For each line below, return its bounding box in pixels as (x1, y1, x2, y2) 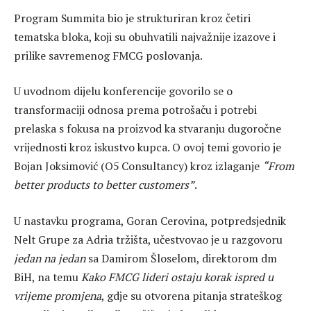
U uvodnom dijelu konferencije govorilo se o (14, 83, 233, 99)
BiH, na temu (14, 269, 81, 285)
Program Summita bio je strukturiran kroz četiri (14, 10, 251, 26)
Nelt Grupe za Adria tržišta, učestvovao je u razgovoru (14, 231, 283, 247)
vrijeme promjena (14, 287, 101, 303)
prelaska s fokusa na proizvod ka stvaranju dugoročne (14, 121, 281, 137)
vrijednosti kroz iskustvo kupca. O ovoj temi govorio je (14, 140, 281, 155)
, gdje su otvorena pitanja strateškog (101, 287, 282, 303)
